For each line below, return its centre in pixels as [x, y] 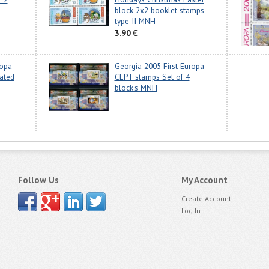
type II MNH [135, 21]
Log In [191, 210]
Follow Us [39, 180]
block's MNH [136, 88]
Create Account [206, 198]
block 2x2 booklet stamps [159, 11]
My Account [204, 180]
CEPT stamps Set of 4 [152, 77]
